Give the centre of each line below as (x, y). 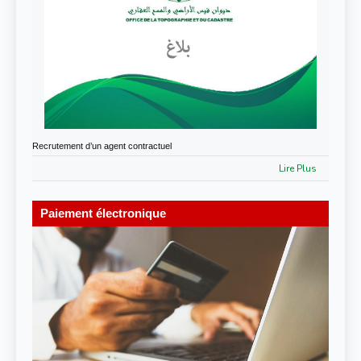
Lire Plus (298, 169)
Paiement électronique (103, 214)
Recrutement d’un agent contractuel (102, 146)
